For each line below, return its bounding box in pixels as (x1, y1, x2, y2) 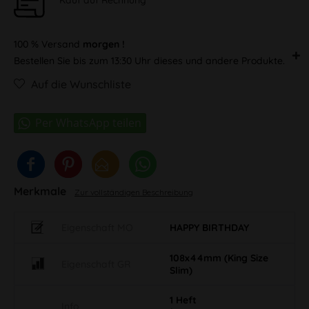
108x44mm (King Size (170, 251, 268, 264)
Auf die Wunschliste (31, 77, 131, 91)
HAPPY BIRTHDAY (170, 221, 249, 234)
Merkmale (14, 183, 69, 198)
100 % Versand (14, 37, 83, 50)
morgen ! (83, 37, 125, 50)
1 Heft (170, 293, 197, 306)
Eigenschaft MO (61, 221, 133, 234)
